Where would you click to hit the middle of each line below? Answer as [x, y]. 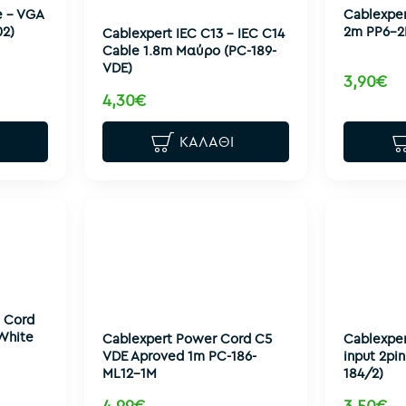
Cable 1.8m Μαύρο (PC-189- [189, 50]
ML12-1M [129, 372]
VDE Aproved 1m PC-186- [179, 355]
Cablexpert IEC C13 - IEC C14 [193, 33]
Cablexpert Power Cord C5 [187, 338]
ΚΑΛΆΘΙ [207, 142]
